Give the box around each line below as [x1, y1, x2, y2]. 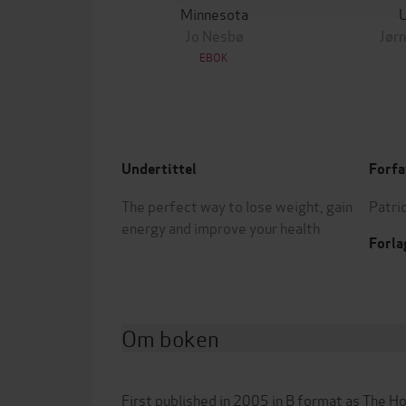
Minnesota [179, 2, 248, 24]
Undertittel [121, 159, 197, 179]
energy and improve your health [121, 216, 320, 237]
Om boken [121, 321, 219, 353]
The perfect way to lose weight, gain [121, 194, 353, 216]
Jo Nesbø [184, 24, 244, 45]
